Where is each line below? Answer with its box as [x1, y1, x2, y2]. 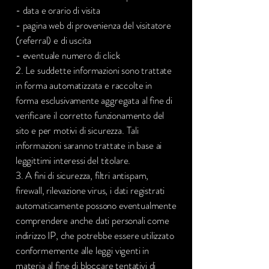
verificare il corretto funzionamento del [16, 108, 165, 122]
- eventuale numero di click [16, 48, 120, 62]
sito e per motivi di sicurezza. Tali [16, 123, 139, 138]
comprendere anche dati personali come [16, 213, 169, 228]
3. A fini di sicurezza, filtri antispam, [16, 168, 149, 183]
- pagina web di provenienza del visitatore [16, 18, 171, 32]
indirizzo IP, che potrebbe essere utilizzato [16, 228, 174, 243]
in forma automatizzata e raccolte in [16, 78, 152, 92]
